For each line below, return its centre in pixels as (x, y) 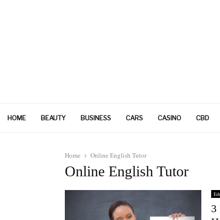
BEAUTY (53, 118)
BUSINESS (96, 118)
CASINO (169, 118)
